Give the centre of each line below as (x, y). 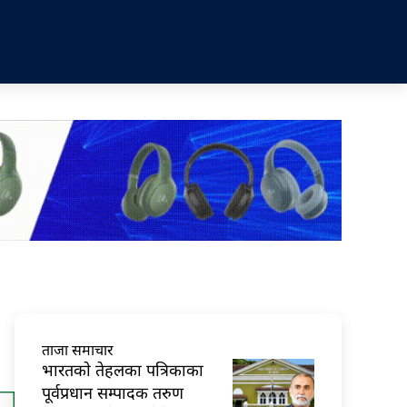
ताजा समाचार (78, 349)
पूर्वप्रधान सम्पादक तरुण (113, 392)
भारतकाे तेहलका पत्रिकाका (123, 369)
